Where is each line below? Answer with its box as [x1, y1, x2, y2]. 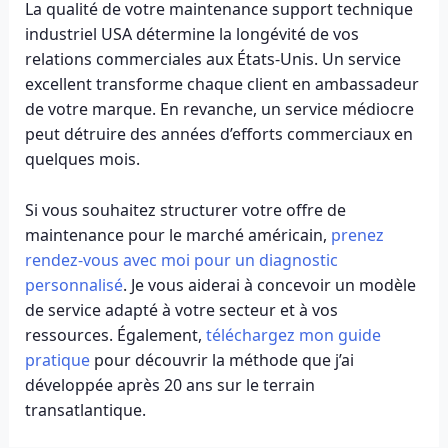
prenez [330, 223, 384, 246]
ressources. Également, [24, 323, 206, 346]
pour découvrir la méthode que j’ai [89, 348, 354, 371]
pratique [24, 348, 90, 371]
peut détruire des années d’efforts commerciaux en [24, 122, 413, 145]
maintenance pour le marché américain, [24, 223, 331, 246]
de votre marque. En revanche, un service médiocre [24, 97, 414, 120]
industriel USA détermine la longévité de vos [24, 22, 359, 45]
